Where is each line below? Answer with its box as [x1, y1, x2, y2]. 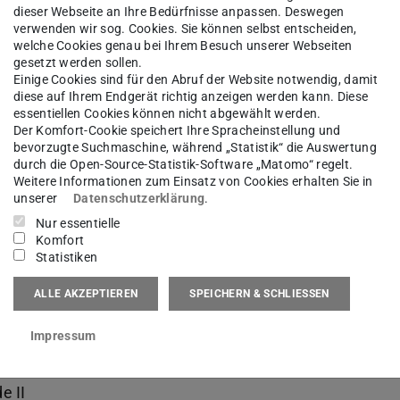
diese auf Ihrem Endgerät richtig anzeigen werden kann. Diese [13, 89, 369, 104]
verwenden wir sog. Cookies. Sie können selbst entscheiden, [13, 21, 357, 37]
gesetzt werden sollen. [13, 55, 143, 71]
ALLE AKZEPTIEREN [34, 287, 138, 300]
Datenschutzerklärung [73, 191, 205, 206]
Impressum [29, 328, 96, 343]
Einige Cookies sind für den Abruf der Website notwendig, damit [13, 72, 378, 87]
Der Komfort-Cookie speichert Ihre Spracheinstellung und [13, 123, 341, 138]
